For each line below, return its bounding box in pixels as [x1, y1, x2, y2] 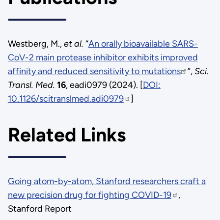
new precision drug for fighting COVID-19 [7, 189, 171, 200]
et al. [63, 38, 83, 49]
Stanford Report [7, 203, 72, 214]
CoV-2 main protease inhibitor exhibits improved [7, 52, 198, 63]
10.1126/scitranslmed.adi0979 [7, 93, 124, 104]
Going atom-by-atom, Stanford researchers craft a [7, 175, 206, 187]
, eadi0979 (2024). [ [65, 79, 143, 90]
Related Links [7, 123, 126, 147]
